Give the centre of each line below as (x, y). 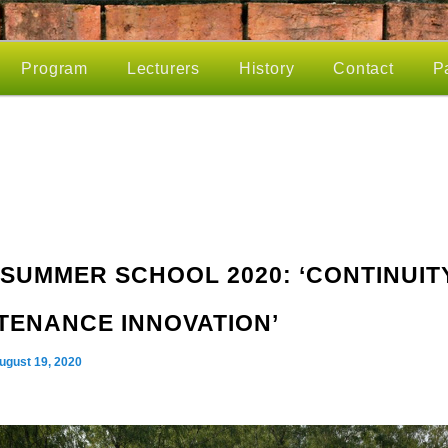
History (266, 68)
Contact (363, 68)
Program (55, 68)
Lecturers (163, 68)
